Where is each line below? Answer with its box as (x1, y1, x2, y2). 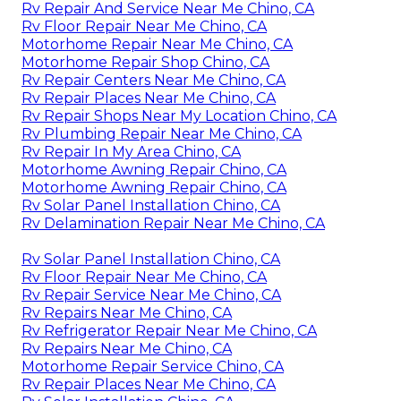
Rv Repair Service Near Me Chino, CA (21, 286, 281, 303)
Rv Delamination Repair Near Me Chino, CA (21, 214, 325, 232)
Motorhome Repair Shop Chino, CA (21, 53, 269, 71)
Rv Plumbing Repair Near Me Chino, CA (21, 124, 302, 142)
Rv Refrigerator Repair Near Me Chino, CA (21, 321, 317, 339)
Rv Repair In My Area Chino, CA (21, 142, 241, 160)
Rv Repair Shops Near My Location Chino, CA (21, 107, 337, 124)
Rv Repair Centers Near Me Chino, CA (21, 71, 286, 89)
